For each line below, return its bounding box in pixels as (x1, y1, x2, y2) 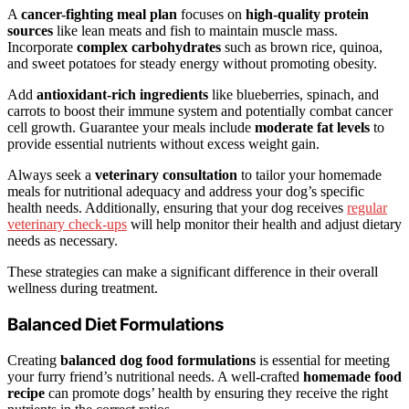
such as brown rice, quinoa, (221, 39, 383, 56)
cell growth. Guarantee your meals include (7, 120, 255, 136)
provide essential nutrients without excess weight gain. (7, 136, 320, 152)
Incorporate (7, 39, 77, 56)
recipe (7, 384, 45, 401)
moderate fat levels (255, 120, 370, 136)
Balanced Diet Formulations (7, 313, 225, 335)
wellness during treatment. (7, 280, 158, 297)
